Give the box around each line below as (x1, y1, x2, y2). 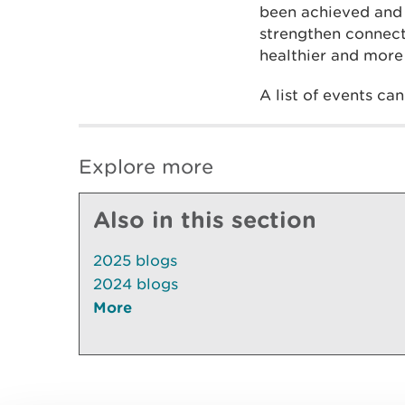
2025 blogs (93, 250, 177, 269)
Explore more (79, 154, 213, 179)
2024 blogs (93, 274, 178, 293)
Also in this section (93, 205, 316, 232)
